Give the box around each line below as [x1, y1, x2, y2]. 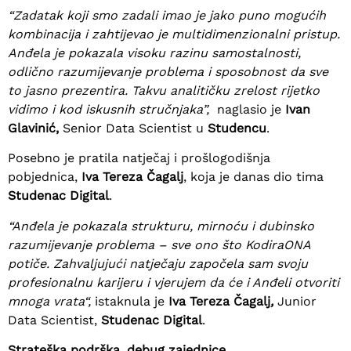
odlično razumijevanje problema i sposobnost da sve [8, 63, 328, 79]
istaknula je [95, 293, 168, 309]
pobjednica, [8, 169, 81, 185]
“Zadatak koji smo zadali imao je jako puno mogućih [8, 7, 326, 23]
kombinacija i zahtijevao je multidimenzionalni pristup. [8, 26, 340, 42]
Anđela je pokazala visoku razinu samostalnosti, [8, 45, 301, 60]
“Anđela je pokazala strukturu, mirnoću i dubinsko [8, 218, 314, 233]
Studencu [208, 120, 266, 136]
